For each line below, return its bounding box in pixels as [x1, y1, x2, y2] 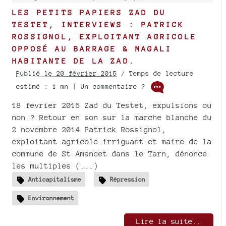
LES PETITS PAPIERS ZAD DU [12, 8, 166, 17]
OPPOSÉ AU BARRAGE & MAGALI [12, 44, 173, 53]
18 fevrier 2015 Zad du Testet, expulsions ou [12, 101, 212, 110]
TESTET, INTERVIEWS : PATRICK [12, 20, 185, 29]
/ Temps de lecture [117, 70, 194, 78]
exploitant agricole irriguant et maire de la [12, 137, 212, 146]
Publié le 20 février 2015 [16, 70, 117, 78]
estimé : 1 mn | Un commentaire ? [16, 83, 149, 91]
